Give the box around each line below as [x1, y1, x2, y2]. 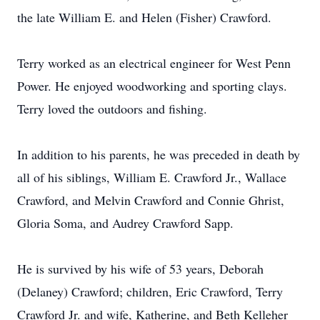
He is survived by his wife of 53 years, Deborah [17, 260, 264, 277]
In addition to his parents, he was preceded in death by [17, 146, 300, 163]
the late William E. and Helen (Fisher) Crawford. [17, 9, 271, 26]
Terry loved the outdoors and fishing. [17, 100, 207, 117]
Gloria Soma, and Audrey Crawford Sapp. [17, 214, 234, 231]
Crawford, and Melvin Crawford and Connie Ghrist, [17, 191, 284, 209]
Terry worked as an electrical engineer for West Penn [17, 54, 291, 71]
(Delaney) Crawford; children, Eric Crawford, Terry [17, 283, 283, 300]
